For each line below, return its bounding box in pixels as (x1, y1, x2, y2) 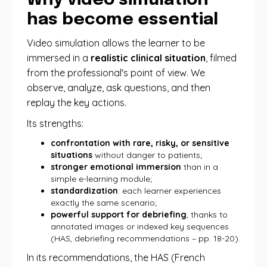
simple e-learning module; (51, 173, 152, 184)
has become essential (27, 11, 218, 29)
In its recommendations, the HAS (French (27, 252, 205, 263)
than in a (181, 162, 218, 172)
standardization (51, 185, 118, 196)
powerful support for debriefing (51, 209, 187, 220)
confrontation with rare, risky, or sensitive (51, 138, 229, 148)
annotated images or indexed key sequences (51, 221, 229, 232)
